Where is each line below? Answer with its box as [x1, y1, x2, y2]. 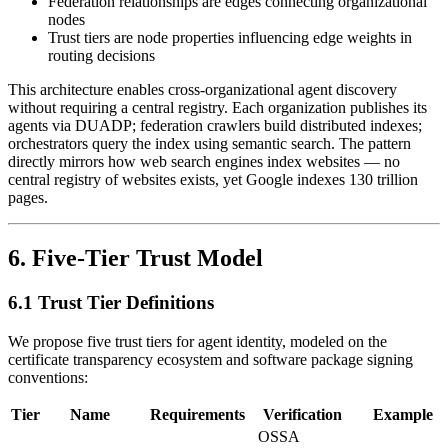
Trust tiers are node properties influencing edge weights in [48, 29, 412, 47]
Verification [263, 405, 342, 423]
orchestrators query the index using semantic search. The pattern [8, 135, 411, 153]
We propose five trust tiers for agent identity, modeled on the [8, 332, 387, 350]
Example [372, 405, 433, 423]
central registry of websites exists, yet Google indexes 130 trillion [8, 171, 418, 189]
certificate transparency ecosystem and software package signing [8, 350, 413, 368]
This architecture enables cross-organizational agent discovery [8, 81, 397, 99]
